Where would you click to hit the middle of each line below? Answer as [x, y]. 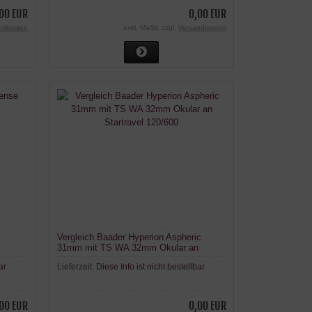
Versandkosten [202, 27]
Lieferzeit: [76, 267]
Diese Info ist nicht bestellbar [150, 267]
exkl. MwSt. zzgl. [150, 27]
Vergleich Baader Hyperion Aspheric [129, 237]
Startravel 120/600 [94, 258]
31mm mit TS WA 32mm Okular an [127, 248]
